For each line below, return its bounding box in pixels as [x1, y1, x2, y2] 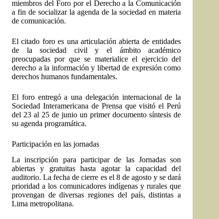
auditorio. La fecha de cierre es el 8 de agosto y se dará [12, 173, 181, 182]
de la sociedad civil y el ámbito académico [12, 45, 181, 54]
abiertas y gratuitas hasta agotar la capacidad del [12, 164, 181, 173]
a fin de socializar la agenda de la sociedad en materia [12, 7, 181, 16]
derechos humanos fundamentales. [12, 72, 117, 81]
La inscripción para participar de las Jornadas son [12, 155, 181, 164]
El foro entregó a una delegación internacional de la [12, 92, 181, 101]
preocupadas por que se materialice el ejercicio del [12, 54, 181, 63]
